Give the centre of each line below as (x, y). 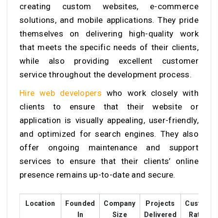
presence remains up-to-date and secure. (98, 174)
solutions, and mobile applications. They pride (109, 20)
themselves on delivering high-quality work (109, 33)
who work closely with (150, 93)
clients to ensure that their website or (109, 106)
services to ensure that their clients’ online (109, 161)
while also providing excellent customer (109, 61)
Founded (80, 203)
